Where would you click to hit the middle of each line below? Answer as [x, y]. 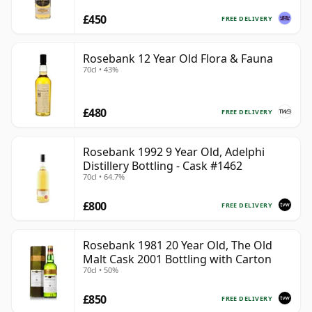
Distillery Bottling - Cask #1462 [163, 166]
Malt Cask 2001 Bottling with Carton [177, 259]
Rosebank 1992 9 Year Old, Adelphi [174, 152]
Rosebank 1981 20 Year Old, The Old [178, 245]
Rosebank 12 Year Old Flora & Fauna [178, 59]
